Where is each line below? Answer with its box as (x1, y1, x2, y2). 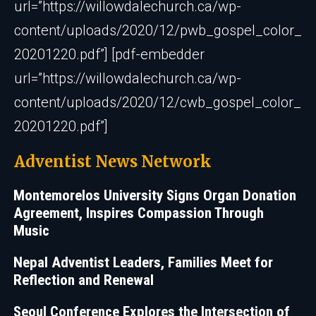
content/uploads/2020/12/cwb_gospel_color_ (14, 94, 301, 111)
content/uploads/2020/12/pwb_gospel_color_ (14, 22, 302, 39)
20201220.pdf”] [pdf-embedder (14, 46, 205, 63)
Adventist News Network (14, 152, 212, 171)
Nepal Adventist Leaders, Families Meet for (13, 254, 273, 271)
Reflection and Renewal (13, 272, 154, 288)
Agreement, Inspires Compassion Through (13, 205, 264, 221)
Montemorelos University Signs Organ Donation (13, 187, 296, 204)
